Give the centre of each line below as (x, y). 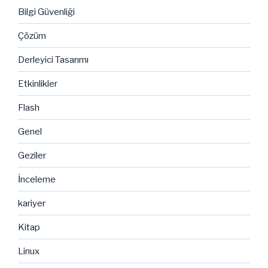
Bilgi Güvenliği (46, 12)
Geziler (32, 155)
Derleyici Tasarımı (53, 60)
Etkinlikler (38, 83)
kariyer (32, 203)
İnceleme (37, 179)
